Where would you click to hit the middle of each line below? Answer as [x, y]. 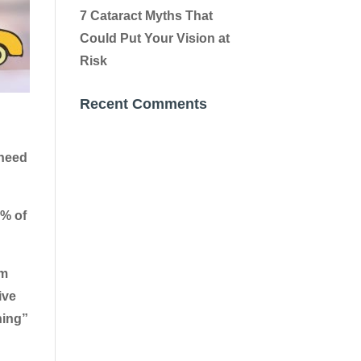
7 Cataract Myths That [146, 16]
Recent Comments [143, 104]
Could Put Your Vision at [154, 39]
